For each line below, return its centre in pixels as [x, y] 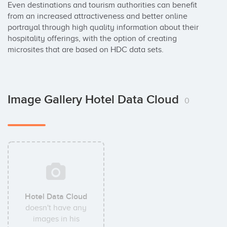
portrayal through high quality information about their [103, 27]
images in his [56, 219]
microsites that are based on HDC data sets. [86, 50]
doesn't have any [56, 208]
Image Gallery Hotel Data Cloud [95, 100]
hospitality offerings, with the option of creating [92, 39]
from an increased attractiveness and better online [98, 16]
